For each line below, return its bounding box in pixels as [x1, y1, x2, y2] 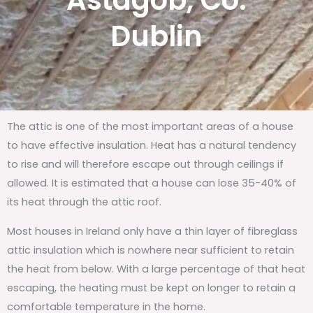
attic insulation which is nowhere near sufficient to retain [7, 242, 294, 257]
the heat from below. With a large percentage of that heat [7, 261, 305, 276]
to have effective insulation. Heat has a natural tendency [7, 138, 296, 153]
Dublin [110, 17, 203, 57]
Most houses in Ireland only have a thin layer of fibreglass [7, 224, 298, 238]
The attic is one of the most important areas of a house [7, 119, 293, 134]
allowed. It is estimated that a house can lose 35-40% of [7, 176, 296, 191]
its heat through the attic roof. [7, 195, 161, 210]
